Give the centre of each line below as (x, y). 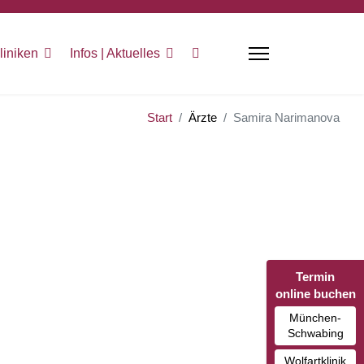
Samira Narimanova (286, 117)
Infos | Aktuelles (115, 53)
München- (315, 318)
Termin (315, 277)
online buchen (315, 294)
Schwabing (315, 333)
